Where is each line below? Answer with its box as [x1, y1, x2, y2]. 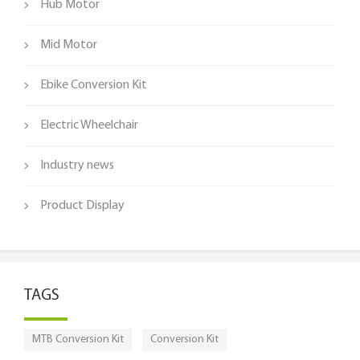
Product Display [40, 198, 125, 212]
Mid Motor [40, 38, 97, 51]
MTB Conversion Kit [32, 333, 124, 346]
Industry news [40, 158, 114, 172]
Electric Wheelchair [40, 118, 138, 132]
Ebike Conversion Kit [40, 78, 147, 92]
